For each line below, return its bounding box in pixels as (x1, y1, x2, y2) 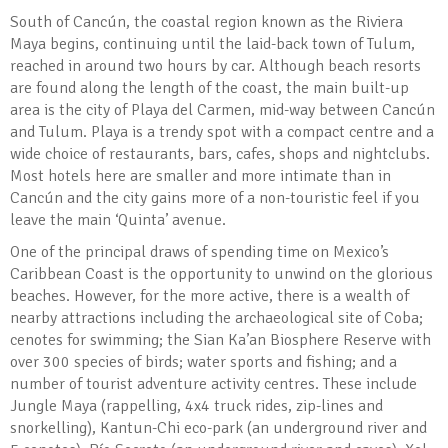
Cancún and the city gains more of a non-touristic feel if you (10, 188, 420, 208)
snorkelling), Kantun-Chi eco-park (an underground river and (10, 418, 427, 438)
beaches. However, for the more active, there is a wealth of (10, 286, 409, 306)
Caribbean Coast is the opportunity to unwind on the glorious (10, 264, 433, 284)
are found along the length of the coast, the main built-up (10, 78, 409, 98)
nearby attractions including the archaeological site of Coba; (10, 308, 423, 328)
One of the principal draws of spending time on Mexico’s (10, 242, 389, 262)
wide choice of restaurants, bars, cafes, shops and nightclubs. (10, 144, 430, 164)
